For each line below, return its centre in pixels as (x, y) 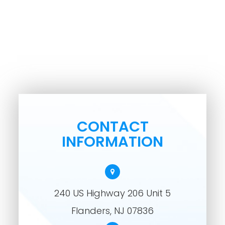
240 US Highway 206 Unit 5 (113, 193)
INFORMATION (113, 142)
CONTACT (113, 127)
